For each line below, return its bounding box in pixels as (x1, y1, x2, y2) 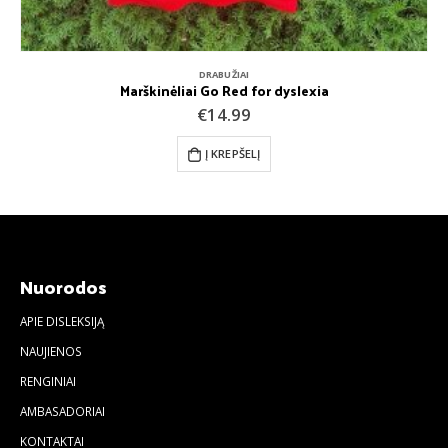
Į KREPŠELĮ (204, 145, 261, 161)
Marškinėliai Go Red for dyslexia (119, 78, 329, 104)
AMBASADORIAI (20, 402, 105, 419)
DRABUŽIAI (198, 68, 250, 82)
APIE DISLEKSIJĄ (20, 312, 104, 329)
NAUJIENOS (20, 342, 82, 359)
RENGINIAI (20, 372, 76, 389)
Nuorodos (20, 269, 107, 303)
